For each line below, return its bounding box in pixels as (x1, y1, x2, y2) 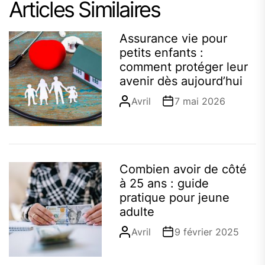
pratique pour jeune (119, 190, 230, 205)
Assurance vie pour (119, 31, 227, 46)
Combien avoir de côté (119, 162, 247, 177)
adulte (119, 205, 154, 219)
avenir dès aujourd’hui (119, 74, 243, 89)
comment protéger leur (119, 60, 248, 75)
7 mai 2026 (174, 95, 225, 107)
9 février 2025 (174, 225, 239, 238)
